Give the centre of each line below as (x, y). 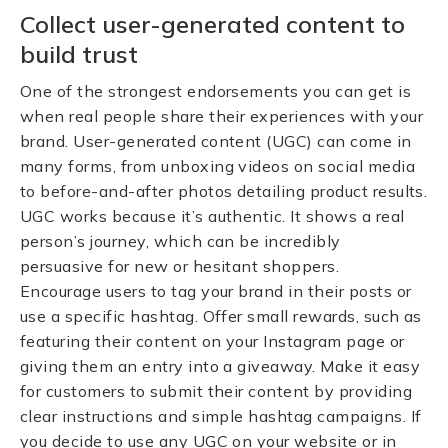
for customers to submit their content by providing (216, 391)
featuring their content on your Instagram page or (212, 341)
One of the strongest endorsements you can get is (216, 91)
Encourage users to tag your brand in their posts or (216, 291)
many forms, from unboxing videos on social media (218, 166)
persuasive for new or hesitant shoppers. (180, 266)
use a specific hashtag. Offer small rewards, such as (221, 316)
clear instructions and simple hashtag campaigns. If (221, 416)
